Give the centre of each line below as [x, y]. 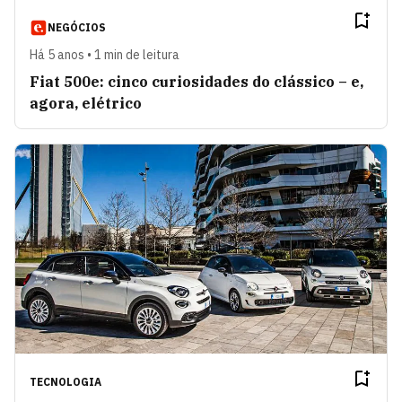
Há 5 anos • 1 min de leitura [105, 54]
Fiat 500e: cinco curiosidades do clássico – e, [197, 81]
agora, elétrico [86, 103]
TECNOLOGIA [66, 381]
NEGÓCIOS [77, 27]
